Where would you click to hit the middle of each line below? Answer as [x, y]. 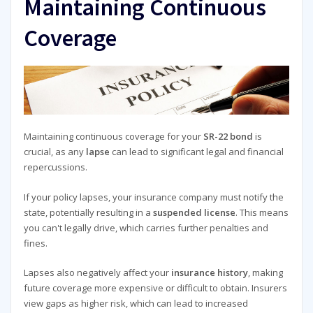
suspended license [194, 212]
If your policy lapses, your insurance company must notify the [153, 197]
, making [265, 273]
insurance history [209, 273]
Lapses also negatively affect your [97, 273]
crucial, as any [54, 152]
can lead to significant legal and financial [196, 152]
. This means [262, 212]
